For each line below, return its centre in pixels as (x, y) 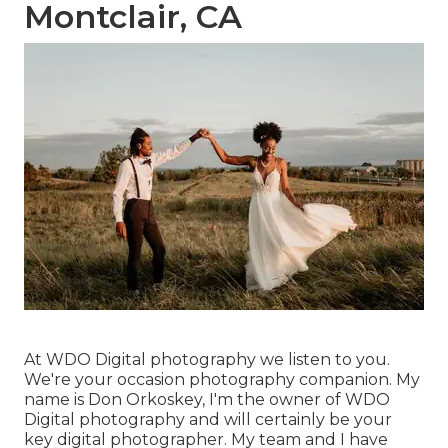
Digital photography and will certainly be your (208, 420)
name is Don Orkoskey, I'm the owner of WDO (207, 400)
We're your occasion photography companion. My (222, 380)
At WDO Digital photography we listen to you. (207, 360)
